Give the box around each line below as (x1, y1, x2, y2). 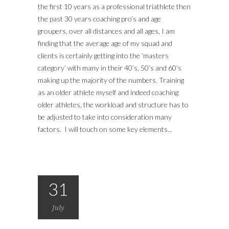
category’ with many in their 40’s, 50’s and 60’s (38, 63, 181, 72)
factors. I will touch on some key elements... (38, 124, 172, 133)
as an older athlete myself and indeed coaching (38, 87, 178, 97)
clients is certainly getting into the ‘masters (38, 51, 169, 60)
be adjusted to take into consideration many (38, 112, 172, 121)
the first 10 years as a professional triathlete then (38, 2, 191, 11)
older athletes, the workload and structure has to (38, 100, 189, 109)
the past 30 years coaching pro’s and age (38, 14, 161, 23)
